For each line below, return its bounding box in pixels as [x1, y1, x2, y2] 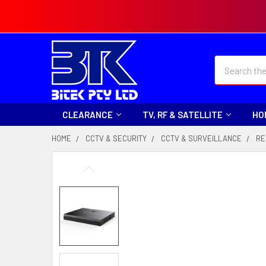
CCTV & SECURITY [85, 134, 147, 143]
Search [214, 56, 242, 68]
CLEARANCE [62, 109, 113, 120]
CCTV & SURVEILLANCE [161, 134, 242, 143]
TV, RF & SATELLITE [142, 109, 223, 120]
